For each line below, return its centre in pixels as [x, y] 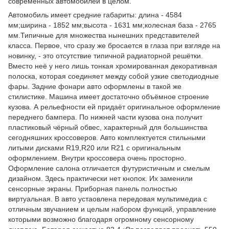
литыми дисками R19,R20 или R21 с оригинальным [95, 147]
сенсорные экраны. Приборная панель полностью [93, 188]
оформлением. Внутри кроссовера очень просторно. [97, 158]
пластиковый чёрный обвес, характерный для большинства [108, 127]
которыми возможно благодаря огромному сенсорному [101, 219]
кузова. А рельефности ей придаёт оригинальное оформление [114, 107]
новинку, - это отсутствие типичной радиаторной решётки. [106, 55]
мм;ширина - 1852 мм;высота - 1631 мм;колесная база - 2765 [112, 25]
